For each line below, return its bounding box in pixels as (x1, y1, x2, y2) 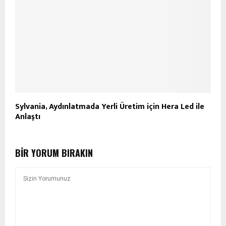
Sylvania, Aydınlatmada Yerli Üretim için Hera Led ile (15, 100, 204, 114)
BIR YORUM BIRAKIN (15, 146, 93, 160)
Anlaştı (15, 110, 40, 124)
